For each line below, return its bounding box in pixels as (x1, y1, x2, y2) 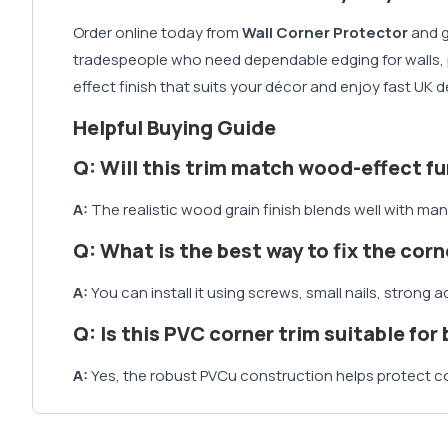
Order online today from (73, 22, 239, 44)
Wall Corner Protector (239, 22, 411, 44)
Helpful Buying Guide (73, 114, 276, 142)
